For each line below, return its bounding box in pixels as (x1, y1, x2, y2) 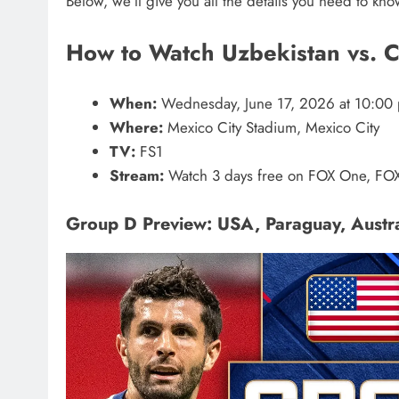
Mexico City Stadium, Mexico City (162, 117, 379, 139)
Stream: (109, 165, 164, 187)
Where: (109, 117, 163, 139)
